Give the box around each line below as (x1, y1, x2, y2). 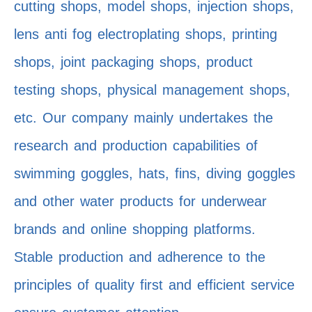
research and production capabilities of (14, 138, 258, 154)
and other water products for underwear (14, 194, 267, 210)
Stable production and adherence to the (14, 249, 265, 265)
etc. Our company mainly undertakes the (14, 110, 273, 126)
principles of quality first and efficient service (14, 277, 295, 293)
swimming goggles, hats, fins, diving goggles (14, 166, 295, 182)
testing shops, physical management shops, (14, 82, 290, 98)
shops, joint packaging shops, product (14, 54, 253, 70)
